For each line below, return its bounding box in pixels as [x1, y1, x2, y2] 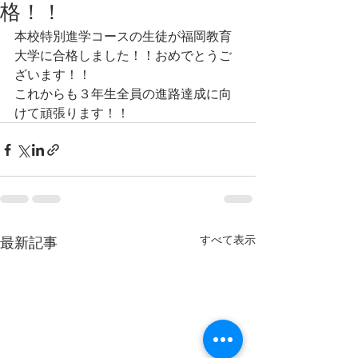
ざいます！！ [14, 66, 91, 82]
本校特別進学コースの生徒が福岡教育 [14, 28, 232, 44]
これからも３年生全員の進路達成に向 [14, 86, 232, 101]
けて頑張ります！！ [14, 105, 129, 121]
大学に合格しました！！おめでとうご [14, 47, 232, 63]
